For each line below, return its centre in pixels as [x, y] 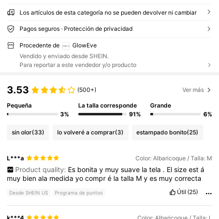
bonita [88, 169]
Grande [160, 106]
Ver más [193, 89]
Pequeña [20, 106]
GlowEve [84, 45]
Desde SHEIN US [29, 193]
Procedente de [39, 45]
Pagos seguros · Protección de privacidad [76, 28]
